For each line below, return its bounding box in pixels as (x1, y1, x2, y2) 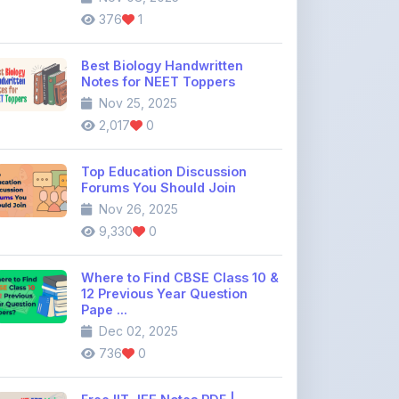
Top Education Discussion (81, 114, 247, 129)
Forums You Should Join (81, 130, 236, 145)
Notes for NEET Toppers (81, 24, 235, 39)
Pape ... (81, 252, 127, 267)
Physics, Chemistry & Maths (81, 358, 259, 373)
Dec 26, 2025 (95, 379, 178, 395)
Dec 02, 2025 (95, 273, 178, 289)
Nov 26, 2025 (95, 151, 178, 167)
